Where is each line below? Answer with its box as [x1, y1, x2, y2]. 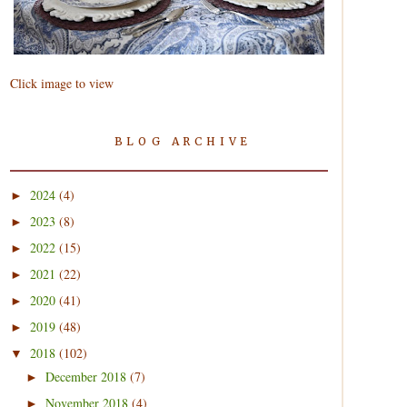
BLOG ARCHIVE [114, 134, 253, 148]
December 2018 [45, 367, 130, 385]
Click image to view [10, 74, 114, 92]
